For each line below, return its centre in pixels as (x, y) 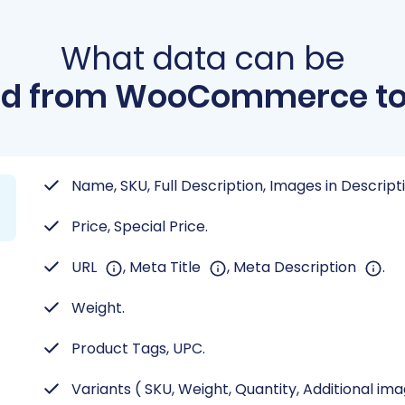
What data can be (202, 58)
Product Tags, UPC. (138, 348)
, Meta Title (164, 267)
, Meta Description (293, 267)
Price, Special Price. (140, 226)
